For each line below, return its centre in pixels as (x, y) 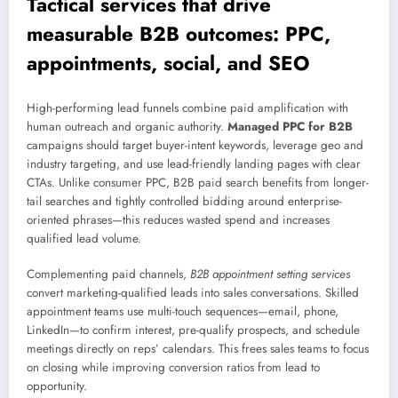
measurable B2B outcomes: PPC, (179, 34)
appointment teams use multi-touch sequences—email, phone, (183, 312)
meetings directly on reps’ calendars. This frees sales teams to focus (198, 349)
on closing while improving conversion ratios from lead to (173, 368)
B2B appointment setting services (270, 275)
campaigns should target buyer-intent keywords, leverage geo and (195, 145)
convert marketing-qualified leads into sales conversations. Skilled (193, 293)
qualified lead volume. (84, 238)
